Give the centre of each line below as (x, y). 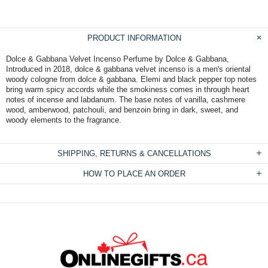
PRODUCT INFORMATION (134, 38)
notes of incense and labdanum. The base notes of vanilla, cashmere (126, 99)
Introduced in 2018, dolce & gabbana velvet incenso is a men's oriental (128, 69)
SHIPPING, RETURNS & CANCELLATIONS (134, 153)
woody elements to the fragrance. (64, 120)
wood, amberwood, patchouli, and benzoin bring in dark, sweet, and (122, 109)
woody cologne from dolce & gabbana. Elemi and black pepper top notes (131, 79)
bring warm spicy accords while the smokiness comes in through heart (128, 89)
